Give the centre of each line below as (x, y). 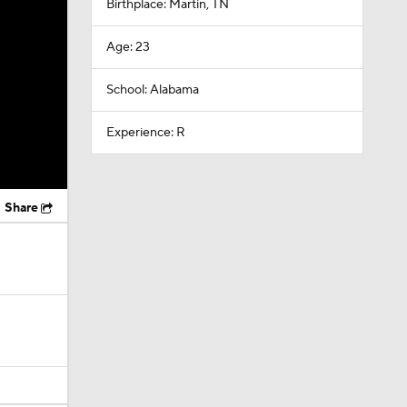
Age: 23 (128, 47)
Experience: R (145, 133)
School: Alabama (152, 90)
